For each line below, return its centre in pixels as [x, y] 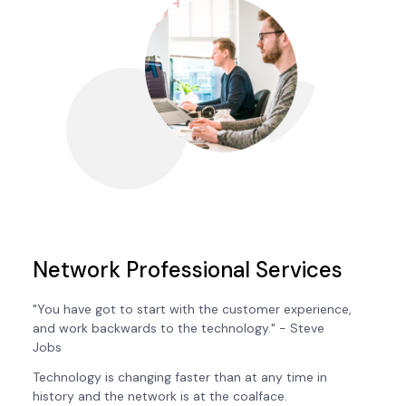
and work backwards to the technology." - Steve [179, 329]
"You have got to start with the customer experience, [192, 309]
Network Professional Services [188, 270]
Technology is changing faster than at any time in [180, 377]
